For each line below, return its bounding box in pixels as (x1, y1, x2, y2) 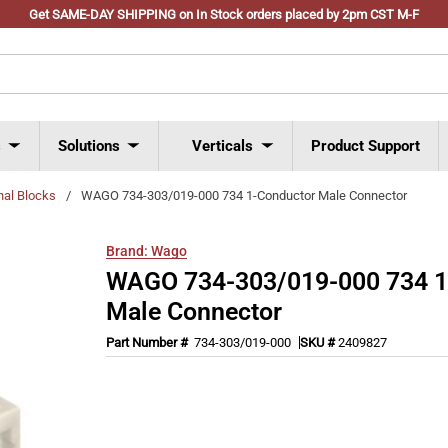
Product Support (311, 136, 420, 155)
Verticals (192, 136, 253, 155)
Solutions (58, 136, 120, 155)
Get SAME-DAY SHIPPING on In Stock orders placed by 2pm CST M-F (29, 7, 419, 22)
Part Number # (106, 334, 192, 350)
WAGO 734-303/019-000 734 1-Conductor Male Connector (81, 187, 407, 203)
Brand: (106, 242, 149, 259)
